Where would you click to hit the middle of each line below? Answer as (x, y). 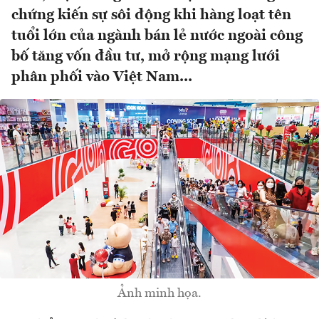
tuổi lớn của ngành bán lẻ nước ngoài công (157, 36)
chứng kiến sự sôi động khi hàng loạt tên (151, 16)
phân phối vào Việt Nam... (102, 78)
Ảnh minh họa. (159, 294)
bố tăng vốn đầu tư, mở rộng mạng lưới (146, 57)
